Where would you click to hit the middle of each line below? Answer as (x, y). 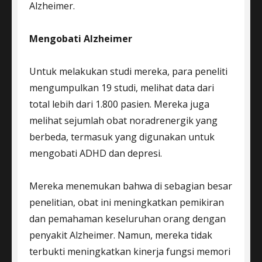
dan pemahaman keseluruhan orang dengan (127, 218)
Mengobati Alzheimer (81, 38)
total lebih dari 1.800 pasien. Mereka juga (119, 104)
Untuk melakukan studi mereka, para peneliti (128, 71)
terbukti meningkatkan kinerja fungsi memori (130, 251)
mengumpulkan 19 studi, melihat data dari (122, 87)
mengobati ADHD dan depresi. (96, 153)
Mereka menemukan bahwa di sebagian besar (131, 186)
